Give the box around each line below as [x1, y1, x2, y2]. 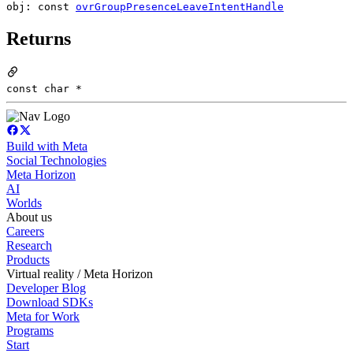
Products [6, 253, 50, 267]
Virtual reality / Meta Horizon [6, 267, 153, 281]
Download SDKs [6, 295, 93, 310]
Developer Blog [6, 281, 86, 295]
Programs [6, 324, 54, 338]
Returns [6, 28, 71, 50]
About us [6, 210, 52, 225]
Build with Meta [6, 139, 87, 154]
